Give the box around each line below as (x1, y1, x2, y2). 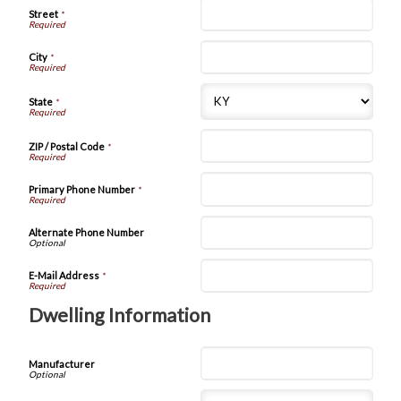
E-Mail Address (28, 269, 99, 282)
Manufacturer (28, 357, 95, 370)
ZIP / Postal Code (28, 140, 105, 152)
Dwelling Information (28, 303, 210, 327)
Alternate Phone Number (28, 226, 144, 239)
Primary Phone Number (28, 183, 135, 195)
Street (28, 8, 58, 21)
